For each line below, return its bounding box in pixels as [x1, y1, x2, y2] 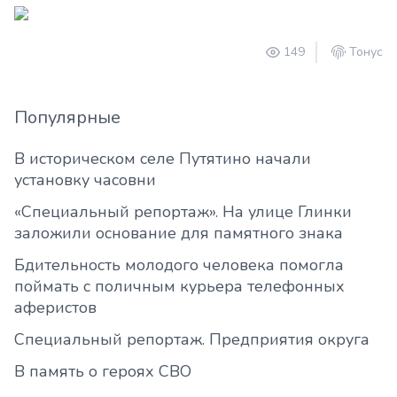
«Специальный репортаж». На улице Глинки [14, 201, 352, 222]
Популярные [14, 105, 121, 129]
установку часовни [14, 169, 156, 191]
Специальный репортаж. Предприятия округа [14, 329, 370, 350]
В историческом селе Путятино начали [14, 148, 311, 169]
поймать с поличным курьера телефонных [14, 276, 345, 297]
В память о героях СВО [14, 361, 191, 382]
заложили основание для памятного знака [14, 222, 343, 244]
